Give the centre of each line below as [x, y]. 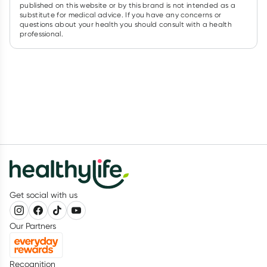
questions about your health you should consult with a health [126, 24]
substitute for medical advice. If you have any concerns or [121, 14]
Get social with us [44, 195]
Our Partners [33, 226]
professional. [41, 33]
